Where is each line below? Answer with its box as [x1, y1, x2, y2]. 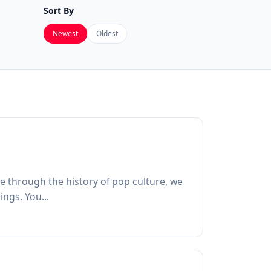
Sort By [43, 4, 74, 16]
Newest [52, 28, 78, 38]
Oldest [96, 28, 118, 38]
